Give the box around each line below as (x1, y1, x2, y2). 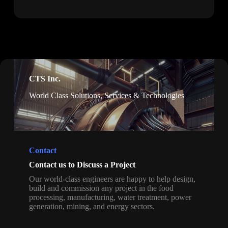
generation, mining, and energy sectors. (28, 202, 155, 211)
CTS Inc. (28, 74, 61, 83)
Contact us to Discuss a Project (28, 160, 135, 169)
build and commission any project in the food (28, 183, 174, 192)
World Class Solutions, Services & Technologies (28, 91, 184, 100)
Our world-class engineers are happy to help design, (28, 174, 195, 183)
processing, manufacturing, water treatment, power (28, 192, 191, 202)
